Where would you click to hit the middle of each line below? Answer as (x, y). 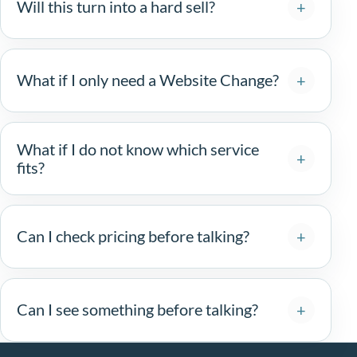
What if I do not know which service (138, 149)
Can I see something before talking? (137, 310)
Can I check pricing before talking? (133, 237)
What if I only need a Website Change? (148, 80)
